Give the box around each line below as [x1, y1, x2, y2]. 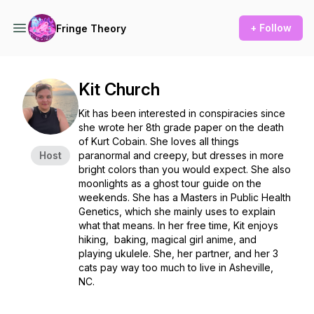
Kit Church [78, 79, 160, 100]
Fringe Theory [56, 22, 126, 34]
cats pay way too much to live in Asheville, [78, 261, 273, 273]
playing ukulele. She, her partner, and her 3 [78, 247, 278, 259]
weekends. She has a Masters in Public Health [78, 191, 291, 203]
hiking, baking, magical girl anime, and [78, 233, 257, 245]
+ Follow [250, 22, 292, 34]
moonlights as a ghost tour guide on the [78, 177, 261, 189]
